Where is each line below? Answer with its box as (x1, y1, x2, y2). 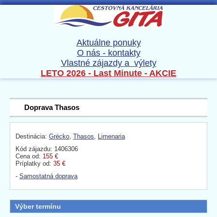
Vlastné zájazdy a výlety (61, 58, 156, 68)
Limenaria (98, 133, 125, 140)
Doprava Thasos (24, 103, 79, 112)
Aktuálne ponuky (76, 38, 141, 48)
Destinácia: (15, 133, 49, 140)
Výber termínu (15, 202, 61, 211)
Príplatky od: (15, 160, 53, 168)
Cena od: (15, 153, 43, 160)
